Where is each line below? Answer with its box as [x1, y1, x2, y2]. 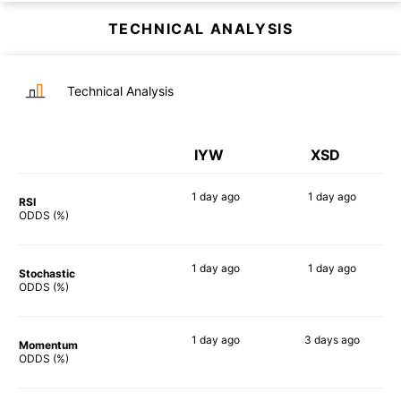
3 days [303, 332, 338, 346]
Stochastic [19, 266, 75, 280]
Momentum [19, 337, 78, 352]
